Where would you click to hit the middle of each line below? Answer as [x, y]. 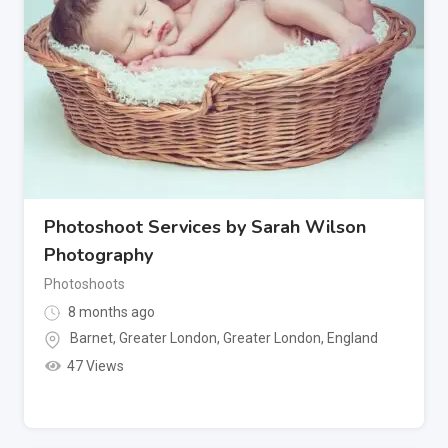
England [352, 338]
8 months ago [110, 311]
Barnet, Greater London [143, 338]
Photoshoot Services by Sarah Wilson [205, 226]
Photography [98, 254]
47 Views [95, 365]
